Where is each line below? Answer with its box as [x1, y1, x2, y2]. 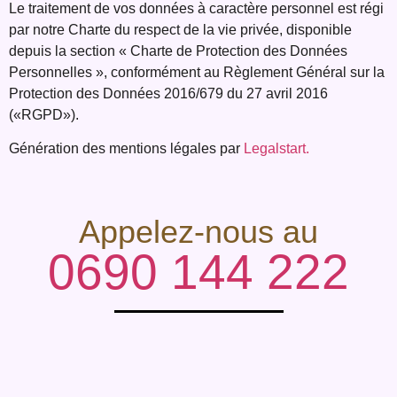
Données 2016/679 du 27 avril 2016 [103, 85, 328, 101]
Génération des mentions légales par [9, 140, 244, 156]
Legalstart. [244, 140, 309, 156]
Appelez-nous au [79, 214, 318, 251]
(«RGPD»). [9, 106, 79, 122]
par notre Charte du [9, 21, 134, 37]
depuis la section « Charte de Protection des [9, 43, 290, 58]
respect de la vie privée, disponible [134, 21, 352, 37]
